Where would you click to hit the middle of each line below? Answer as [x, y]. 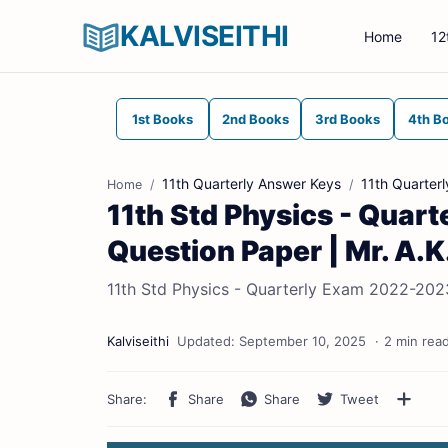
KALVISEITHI [204, 36]
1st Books [162, 119]
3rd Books [348, 119]
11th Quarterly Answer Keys [251, 183]
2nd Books [255, 119]
